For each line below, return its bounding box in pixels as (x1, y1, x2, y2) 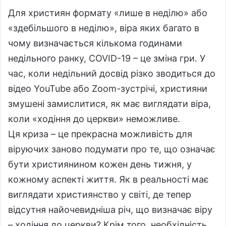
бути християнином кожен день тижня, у (8, 158, 192, 169)
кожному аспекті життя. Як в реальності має (8, 174, 209, 185)
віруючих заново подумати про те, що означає (8, 143, 215, 154)
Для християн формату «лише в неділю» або (8, 7, 207, 18)
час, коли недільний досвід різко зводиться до (8, 68, 215, 79)
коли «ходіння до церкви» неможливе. (8, 113, 180, 124)
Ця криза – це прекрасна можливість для (8, 128, 192, 139)
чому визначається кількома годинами (8, 37, 182, 48)
